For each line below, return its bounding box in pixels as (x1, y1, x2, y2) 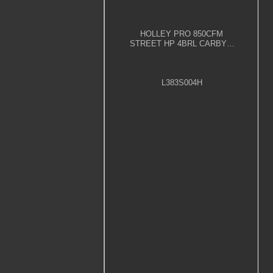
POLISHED (161, 48, 202, 58)
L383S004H (161, 77, 202, 87)
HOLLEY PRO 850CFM (140, 29, 224, 38)
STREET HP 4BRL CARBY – (130, 38, 234, 48)
